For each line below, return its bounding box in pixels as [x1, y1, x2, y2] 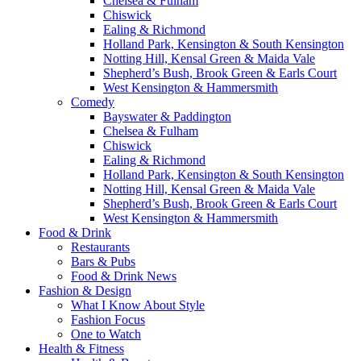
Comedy [71, 95, 114, 109]
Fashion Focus [71, 313, 145, 326]
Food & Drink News [71, 269, 176, 283]
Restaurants [71, 240, 130, 254]
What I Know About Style [71, 298, 205, 312]
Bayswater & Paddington [103, 110, 231, 123]
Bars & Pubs [71, 255, 135, 268]
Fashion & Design [39, 284, 131, 297]
